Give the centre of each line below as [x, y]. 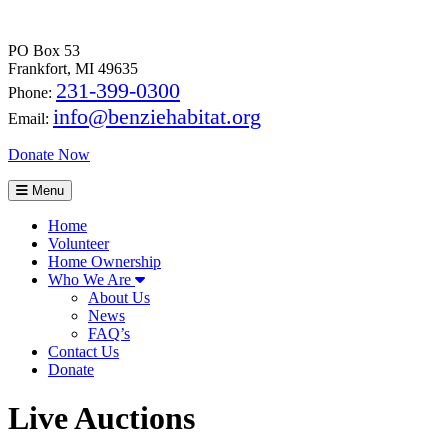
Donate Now [49, 154]
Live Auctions [101, 418]
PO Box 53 [44, 50]
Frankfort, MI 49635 [73, 68]
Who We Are [91, 279]
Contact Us [83, 351]
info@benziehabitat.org [157, 116]
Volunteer [78, 243]
